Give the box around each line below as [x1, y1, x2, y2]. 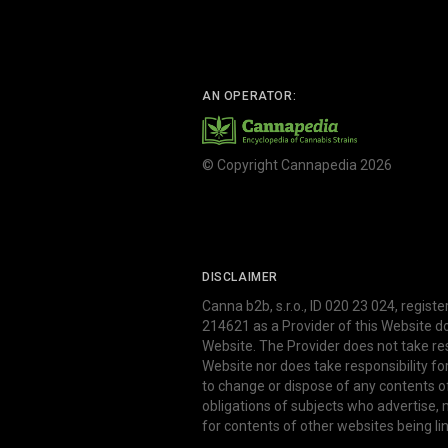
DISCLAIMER [202, 269, 278, 284]
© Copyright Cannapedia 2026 [202, 157, 392, 174]
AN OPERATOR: [202, 88, 297, 103]
